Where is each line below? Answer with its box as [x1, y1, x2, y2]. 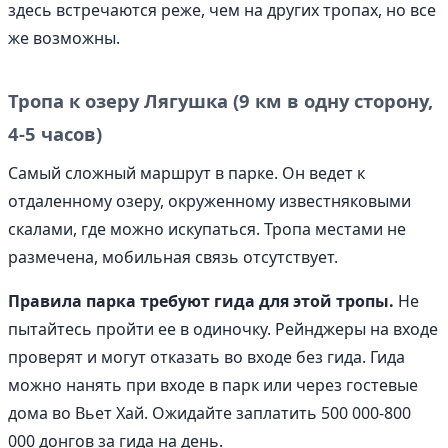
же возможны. [8, 27, 120, 49]
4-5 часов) [8, 121, 102, 147]
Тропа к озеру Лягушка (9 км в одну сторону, [8, 88, 433, 114]
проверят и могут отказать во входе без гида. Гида [8, 346, 405, 369]
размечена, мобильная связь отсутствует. [8, 246, 338, 269]
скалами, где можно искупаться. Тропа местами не [8, 218, 406, 241]
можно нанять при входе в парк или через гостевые [8, 374, 418, 397]
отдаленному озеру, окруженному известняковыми [8, 190, 411, 213]
